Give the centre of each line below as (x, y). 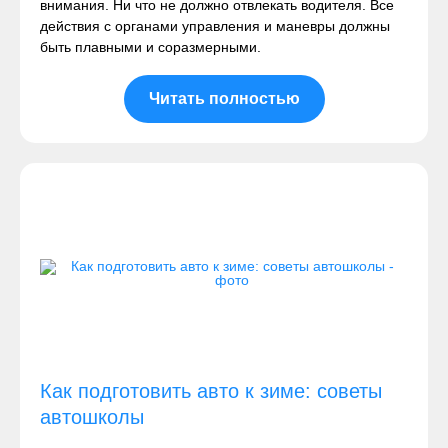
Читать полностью (224, 98)
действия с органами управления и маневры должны (215, 26)
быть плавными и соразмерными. (150, 47)
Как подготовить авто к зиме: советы (211, 391)
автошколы (92, 417)
